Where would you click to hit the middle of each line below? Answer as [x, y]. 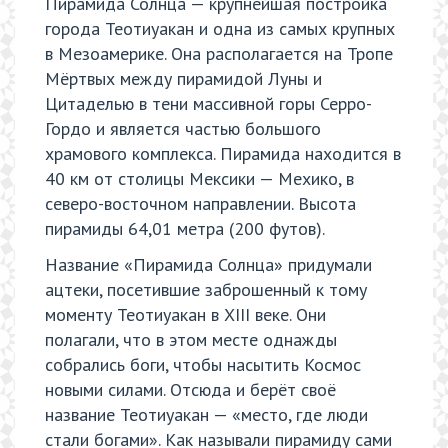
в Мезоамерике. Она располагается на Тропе [219, 54]
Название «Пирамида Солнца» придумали [208, 264]
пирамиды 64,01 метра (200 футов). [185, 229]
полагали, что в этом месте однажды [191, 339]
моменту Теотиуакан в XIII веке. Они [185, 314]
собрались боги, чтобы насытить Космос [203, 364]
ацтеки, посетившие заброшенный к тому [206, 289]
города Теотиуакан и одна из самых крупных [220, 29]
